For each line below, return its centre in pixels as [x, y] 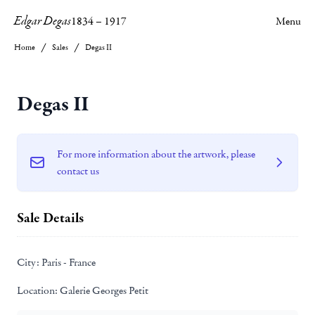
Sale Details [50, 218]
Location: [37, 290]
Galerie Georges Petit [103, 290]
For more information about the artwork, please [156, 154]
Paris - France [67, 262]
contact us [78, 171]
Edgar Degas [43, 21]
